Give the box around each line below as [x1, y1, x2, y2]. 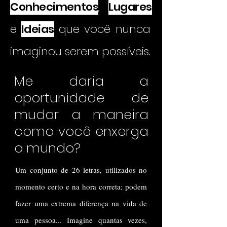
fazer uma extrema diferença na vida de [15, 198, 147, 208]
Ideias [21, 21, 54, 37]
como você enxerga [14, 122, 148, 140]
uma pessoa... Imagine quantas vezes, [15, 215, 147, 225]
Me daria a [14, 72, 148, 90]
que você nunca [58, 21, 150, 37]
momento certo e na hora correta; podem [15, 181, 147, 192]
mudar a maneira [14, 105, 148, 124]
